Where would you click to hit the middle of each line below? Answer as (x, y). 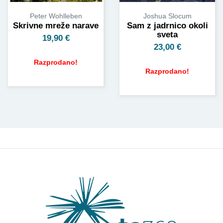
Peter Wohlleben (56, 16)
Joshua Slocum (167, 16)
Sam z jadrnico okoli (167, 25)
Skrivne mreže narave (56, 26)
